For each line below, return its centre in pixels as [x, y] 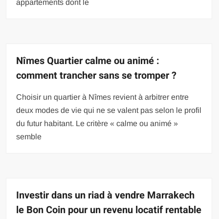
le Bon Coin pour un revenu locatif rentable [109, 210]
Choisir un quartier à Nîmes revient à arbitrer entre [103, 97]
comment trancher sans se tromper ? [97, 75]
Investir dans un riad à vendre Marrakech [106, 195]
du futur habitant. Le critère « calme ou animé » [97, 123]
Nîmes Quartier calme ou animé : [88, 61]
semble [29, 136]
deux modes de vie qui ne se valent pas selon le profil [109, 110]
